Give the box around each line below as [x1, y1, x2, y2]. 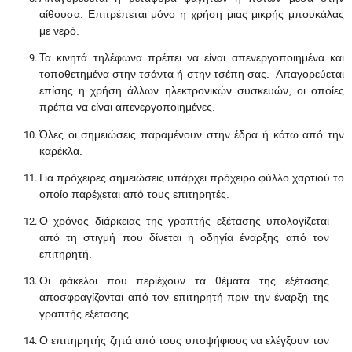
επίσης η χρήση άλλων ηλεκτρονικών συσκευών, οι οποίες [39, 84, 344, 97]
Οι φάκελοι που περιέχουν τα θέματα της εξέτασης [39, 274, 329, 288]
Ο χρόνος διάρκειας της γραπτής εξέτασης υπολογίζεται [39, 214, 329, 227]
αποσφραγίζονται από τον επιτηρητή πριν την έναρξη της [39, 291, 329, 304]
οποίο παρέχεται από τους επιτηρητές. [39, 187, 229, 200]
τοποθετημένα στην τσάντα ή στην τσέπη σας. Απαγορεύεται [39, 68, 344, 81]
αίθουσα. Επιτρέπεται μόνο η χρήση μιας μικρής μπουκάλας [39, 8, 344, 21]
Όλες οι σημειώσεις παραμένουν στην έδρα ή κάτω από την [39, 127, 344, 141]
